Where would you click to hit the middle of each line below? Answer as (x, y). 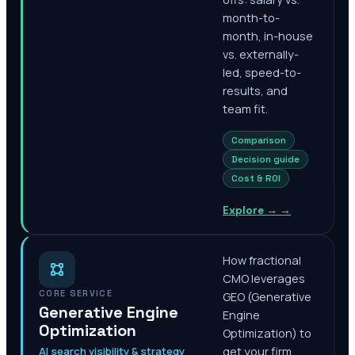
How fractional (262, 260)
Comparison (259, 140)
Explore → (250, 210)
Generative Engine (109, 312)
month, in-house (268, 36)
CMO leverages (264, 279)
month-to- (251, 18)
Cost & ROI (256, 178)
